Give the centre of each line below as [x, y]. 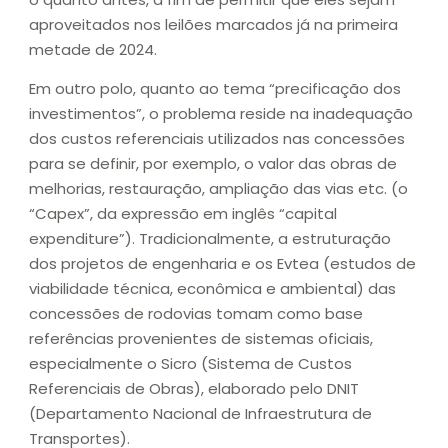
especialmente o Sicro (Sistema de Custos [190, 364]
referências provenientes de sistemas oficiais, [201, 339]
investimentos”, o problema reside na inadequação [221, 114]
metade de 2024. [93, 49]
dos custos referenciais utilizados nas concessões [217, 139]
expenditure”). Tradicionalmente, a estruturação [210, 239]
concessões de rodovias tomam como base [196, 314]
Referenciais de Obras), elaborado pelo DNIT [194, 389]
